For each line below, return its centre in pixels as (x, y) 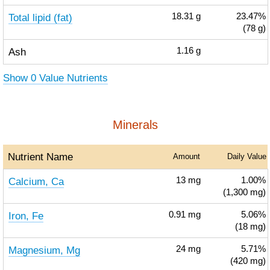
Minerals (135, 125)
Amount (186, 156)
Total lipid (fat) (40, 17)
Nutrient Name (40, 157)
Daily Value (246, 156)
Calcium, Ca (36, 181)
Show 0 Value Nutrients (55, 78)
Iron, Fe (26, 216)
